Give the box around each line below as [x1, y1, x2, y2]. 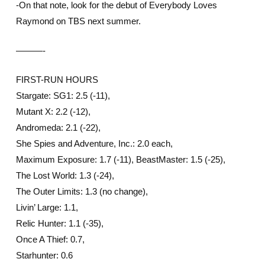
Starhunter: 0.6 [15, 250, 73, 260]
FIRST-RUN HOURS [15, 75, 98, 85]
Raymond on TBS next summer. [15, 16, 141, 26]
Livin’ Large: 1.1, [15, 202, 78, 212]
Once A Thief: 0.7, [15, 234, 85, 244]
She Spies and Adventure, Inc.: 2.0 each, [15, 138, 173, 148]
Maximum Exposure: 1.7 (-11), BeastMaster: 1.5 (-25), [15, 154, 225, 164]
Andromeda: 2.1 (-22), [15, 122, 101, 132]
